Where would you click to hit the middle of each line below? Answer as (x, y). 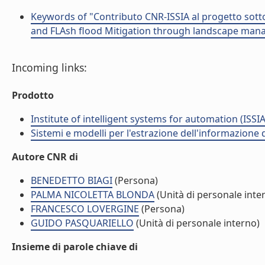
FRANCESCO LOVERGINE (85, 209)
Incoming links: (49, 67)
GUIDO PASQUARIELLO (82, 223)
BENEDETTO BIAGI (72, 180)
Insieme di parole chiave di (75, 247)
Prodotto (33, 95)
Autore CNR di (45, 157)
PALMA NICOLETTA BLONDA (93, 195)
